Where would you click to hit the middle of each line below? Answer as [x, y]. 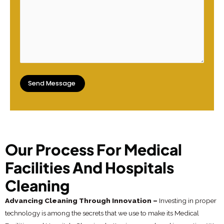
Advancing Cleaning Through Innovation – [82, 200]
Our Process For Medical [93, 149]
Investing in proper [188, 200]
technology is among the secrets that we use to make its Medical [102, 213]
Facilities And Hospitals [89, 167]
